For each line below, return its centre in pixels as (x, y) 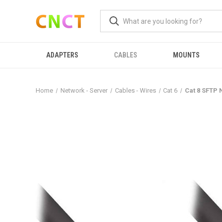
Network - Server (84, 90)
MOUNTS (186, 55)
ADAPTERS (62, 55)
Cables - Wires (135, 90)
